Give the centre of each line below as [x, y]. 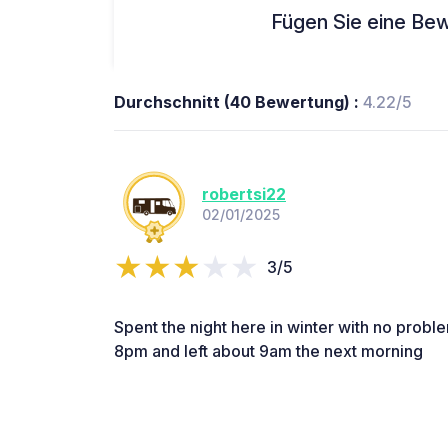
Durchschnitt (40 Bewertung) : [238, 101]
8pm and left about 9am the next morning [268, 350]
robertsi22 [244, 194]
